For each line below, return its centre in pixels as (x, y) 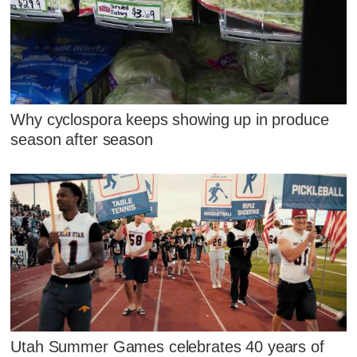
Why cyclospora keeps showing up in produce (170, 120)
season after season (82, 140)
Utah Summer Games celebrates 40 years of (167, 346)
